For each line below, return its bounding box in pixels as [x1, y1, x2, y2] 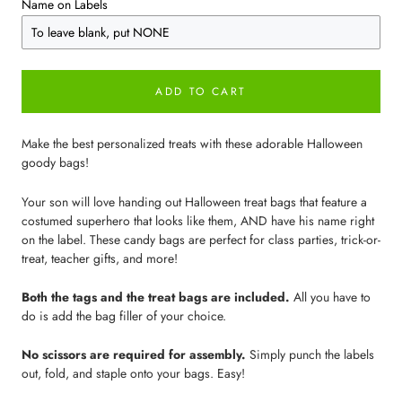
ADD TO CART [155, 83, 247, 100]
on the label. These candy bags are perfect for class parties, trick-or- [22, 230, 380, 249]
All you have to [290, 287, 371, 306]
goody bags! [22, 153, 89, 172]
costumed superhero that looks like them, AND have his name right [22, 211, 374, 230]
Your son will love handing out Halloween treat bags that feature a [22, 192, 367, 211]
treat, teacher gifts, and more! [22, 249, 178, 267]
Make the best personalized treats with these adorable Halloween [22, 135, 363, 153]
